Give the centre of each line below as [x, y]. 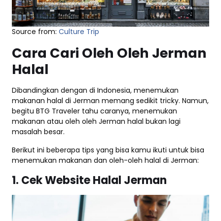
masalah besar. [38, 131]
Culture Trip [78, 31]
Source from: [34, 31]
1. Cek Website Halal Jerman [89, 180]
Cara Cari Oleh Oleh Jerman [109, 53]
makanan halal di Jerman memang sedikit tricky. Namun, [110, 100]
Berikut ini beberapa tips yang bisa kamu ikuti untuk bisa [108, 150]
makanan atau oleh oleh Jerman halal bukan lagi [96, 121]
